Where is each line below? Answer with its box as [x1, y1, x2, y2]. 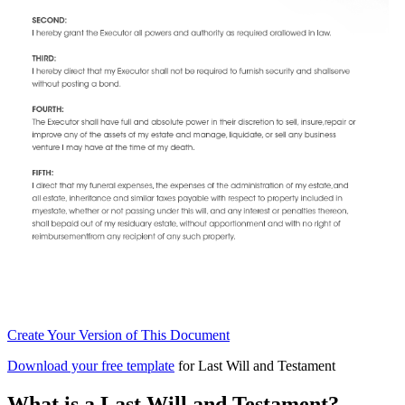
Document [170, 326, 230, 343]
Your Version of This [47, 326, 170, 343]
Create [7, 326, 47, 343]
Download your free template [7, 357, 174, 373]
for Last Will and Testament [174, 357, 335, 373]
